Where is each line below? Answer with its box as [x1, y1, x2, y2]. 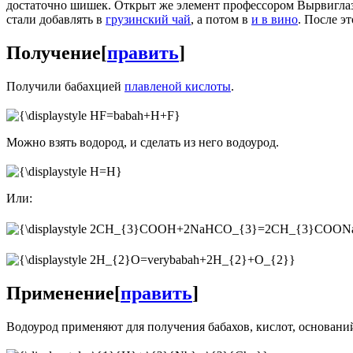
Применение [6, 282, 114, 303]
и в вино [251, 12, 298, 26]
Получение [6, 42, 101, 63]
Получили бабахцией [6, 79, 124, 93]
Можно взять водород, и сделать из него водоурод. [6, 136, 279, 150]
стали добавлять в [6, 12, 106, 26]
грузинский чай [106, 12, 191, 26]
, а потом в [191, 12, 251, 26]
